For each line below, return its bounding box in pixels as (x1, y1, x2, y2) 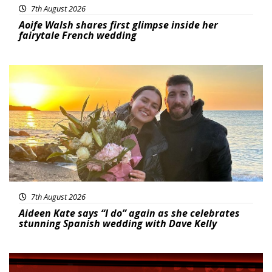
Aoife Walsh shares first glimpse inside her (19, 18, 218, 32)
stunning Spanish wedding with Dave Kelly (19, 217, 217, 231)
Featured (19, 66, 59, 79)
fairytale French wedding (19, 29, 137, 42)
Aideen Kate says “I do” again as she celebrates (19, 206, 240, 220)
